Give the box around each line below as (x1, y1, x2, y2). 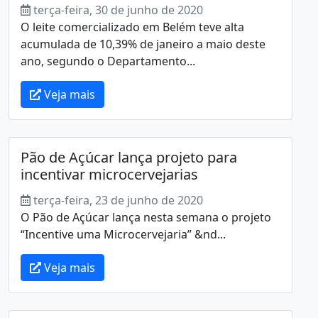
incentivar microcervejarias (21, 164, 198, 184)
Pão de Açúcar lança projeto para (21, 147, 237, 167)
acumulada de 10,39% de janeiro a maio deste (21, 35, 265, 52)
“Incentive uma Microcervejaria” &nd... (21, 226, 226, 242)
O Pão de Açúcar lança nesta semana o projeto (21, 209, 271, 225)
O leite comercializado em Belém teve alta (21, 18, 244, 35)
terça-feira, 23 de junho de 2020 (33, 192, 203, 208)
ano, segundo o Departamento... (21, 53, 195, 69)
